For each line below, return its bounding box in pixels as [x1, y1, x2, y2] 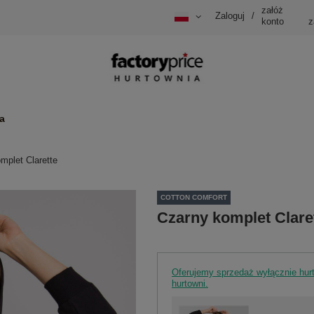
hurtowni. [172, 278, 208, 289]
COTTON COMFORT [161, 193, 227, 202]
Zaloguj [215, 11, 245, 22]
